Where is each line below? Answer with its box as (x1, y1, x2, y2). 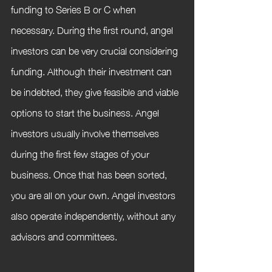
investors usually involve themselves (11, 123, 161, 141)
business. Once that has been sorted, (11, 165, 169, 183)
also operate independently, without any (11, 206, 178, 224)
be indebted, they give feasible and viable (11, 82, 181, 100)
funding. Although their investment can (11, 61, 174, 80)
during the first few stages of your (11, 144, 152, 162)
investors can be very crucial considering (11, 41, 180, 59)
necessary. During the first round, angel (11, 20, 175, 38)
